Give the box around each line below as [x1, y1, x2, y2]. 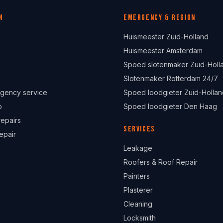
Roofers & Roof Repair [123, 158, 198, 166]
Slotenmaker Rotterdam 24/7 [123, 74, 218, 83]
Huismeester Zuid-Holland [123, 32, 209, 41]
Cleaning [123, 200, 152, 208]
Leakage [123, 144, 152, 152]
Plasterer [123, 186, 153, 194]
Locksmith [123, 214, 156, 222]
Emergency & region [123, 13, 196, 22]
